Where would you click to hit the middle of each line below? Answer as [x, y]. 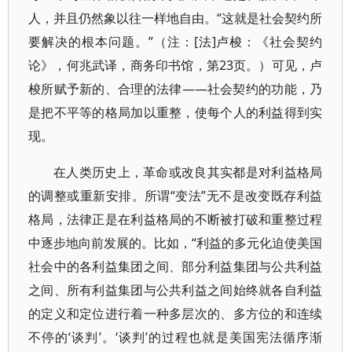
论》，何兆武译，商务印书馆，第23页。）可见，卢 [176, 65]
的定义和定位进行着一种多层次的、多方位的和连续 [176, 313]
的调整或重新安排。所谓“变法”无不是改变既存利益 [176, 196]
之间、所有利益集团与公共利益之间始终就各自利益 [176, 290]
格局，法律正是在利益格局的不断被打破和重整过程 [176, 219]
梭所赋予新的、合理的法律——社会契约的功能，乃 [176, 89]
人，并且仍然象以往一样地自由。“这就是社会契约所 [176, 18]
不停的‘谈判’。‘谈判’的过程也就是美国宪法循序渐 [176, 337]
